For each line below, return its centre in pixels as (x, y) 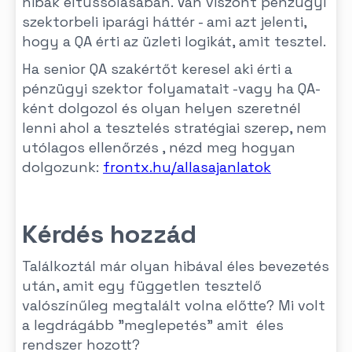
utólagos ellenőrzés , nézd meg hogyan (159, 147)
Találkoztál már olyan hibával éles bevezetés (176, 266)
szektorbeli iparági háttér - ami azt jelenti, (164, 22)
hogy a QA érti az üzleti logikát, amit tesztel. (174, 41)
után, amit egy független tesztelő (142, 286)
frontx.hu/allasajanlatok (187, 167)
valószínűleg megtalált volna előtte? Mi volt (174, 305)
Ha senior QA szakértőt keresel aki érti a (157, 69)
